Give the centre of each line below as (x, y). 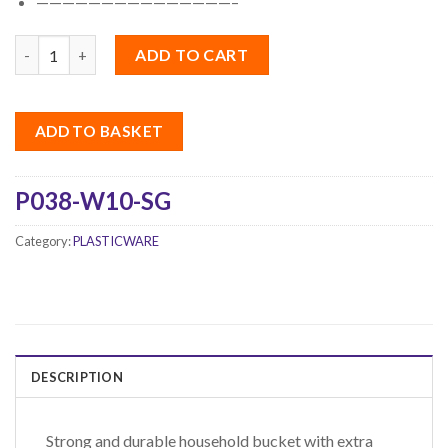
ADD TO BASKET (99, 131)
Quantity (46, 46)
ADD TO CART (192, 55)
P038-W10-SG (93, 201)
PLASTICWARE (116, 241)
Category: (44, 241)
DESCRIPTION (77, 376)
